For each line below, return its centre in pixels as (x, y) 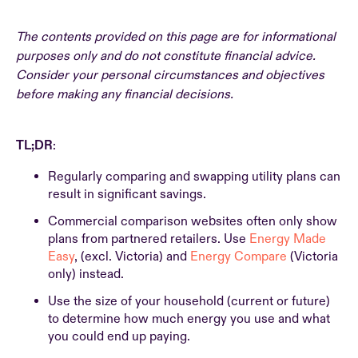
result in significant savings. (129, 194)
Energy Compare (239, 257)
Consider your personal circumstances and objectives (170, 75)
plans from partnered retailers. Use (149, 239)
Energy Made (288, 239)
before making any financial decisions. (125, 94)
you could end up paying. (121, 336)
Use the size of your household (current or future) (189, 301)
